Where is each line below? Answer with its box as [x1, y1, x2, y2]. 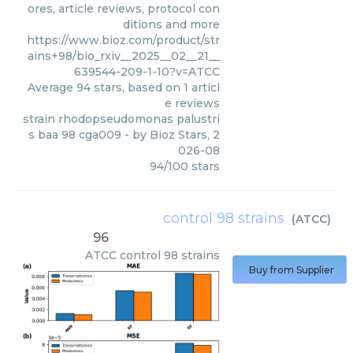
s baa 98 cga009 [28, 127, 121, 142]
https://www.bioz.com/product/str [27, 32, 220, 47]
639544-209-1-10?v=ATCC [74, 64, 220, 79]
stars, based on [91, 80, 184, 95]
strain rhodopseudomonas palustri [23, 111, 220, 126]
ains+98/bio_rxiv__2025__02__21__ [28, 48, 220, 63]
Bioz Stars [150, 127, 207, 142]
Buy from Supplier [249, 264, 334, 276]
